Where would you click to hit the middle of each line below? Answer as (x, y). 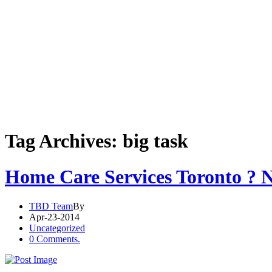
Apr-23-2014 (54, 217)
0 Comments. (55, 239)
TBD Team (51, 206)
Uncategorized (57, 228)
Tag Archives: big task (97, 141)
